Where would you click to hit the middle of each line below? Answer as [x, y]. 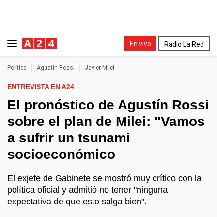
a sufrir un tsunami [69, 138]
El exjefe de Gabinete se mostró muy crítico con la [104, 178]
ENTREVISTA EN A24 [41, 87]
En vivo [140, 43]
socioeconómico [61, 154]
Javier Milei [100, 68]
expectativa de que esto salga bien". [77, 201]
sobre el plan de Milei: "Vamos [106, 121]
